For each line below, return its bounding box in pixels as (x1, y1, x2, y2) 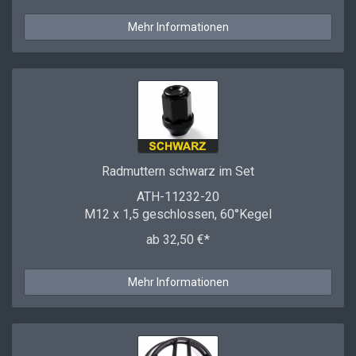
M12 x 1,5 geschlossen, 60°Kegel (84, 207, 272, 222)
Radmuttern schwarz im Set (102, 164, 254, 179)
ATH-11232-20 (137, 189, 219, 204)
